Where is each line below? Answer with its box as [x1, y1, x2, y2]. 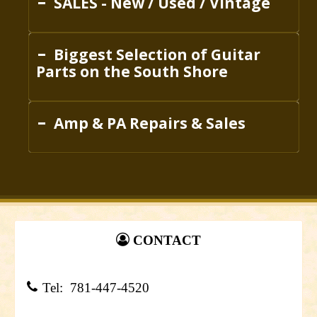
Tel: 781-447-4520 [39, 280, 149, 296]
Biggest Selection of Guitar [50, 45, 260, 65]
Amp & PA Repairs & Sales [50, 113, 246, 134]
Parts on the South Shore [36, 62, 228, 82]
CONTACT [133, 233, 201, 248]
